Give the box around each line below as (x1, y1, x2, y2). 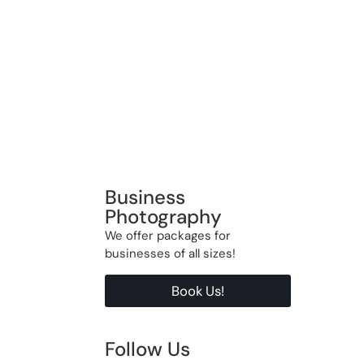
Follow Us (104, 336, 190, 362)
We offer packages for (104, 227, 231, 245)
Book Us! (171, 281, 224, 300)
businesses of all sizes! (104, 245, 236, 262)
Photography (104, 204, 222, 230)
